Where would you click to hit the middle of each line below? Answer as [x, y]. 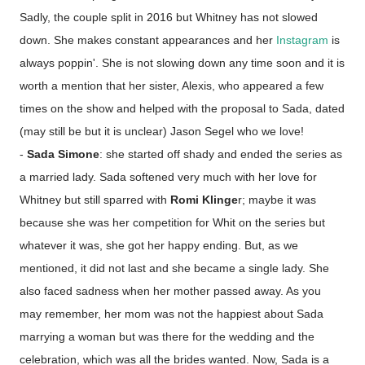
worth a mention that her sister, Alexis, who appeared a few [172, 86]
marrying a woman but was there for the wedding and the [167, 336]
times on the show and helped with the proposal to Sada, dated [182, 108]
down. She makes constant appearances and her [148, 40]
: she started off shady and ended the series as [221, 154]
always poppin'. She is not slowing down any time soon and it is [182, 63]
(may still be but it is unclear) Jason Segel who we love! [162, 131]
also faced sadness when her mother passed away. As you [170, 291]
